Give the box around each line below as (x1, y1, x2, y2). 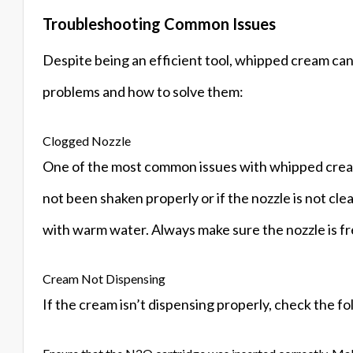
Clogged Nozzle (43, 133, 131, 149)
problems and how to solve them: (43, 83, 243, 101)
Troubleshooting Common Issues (43, 14, 276, 34)
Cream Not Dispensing (43, 271, 165, 287)
